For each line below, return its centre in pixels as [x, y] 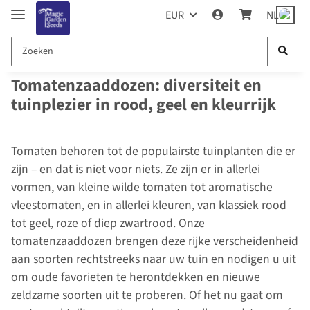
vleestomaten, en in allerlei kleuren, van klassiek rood [149, 206]
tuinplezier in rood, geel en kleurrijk [144, 105]
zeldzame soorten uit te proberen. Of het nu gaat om [147, 295]
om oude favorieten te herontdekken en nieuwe [136, 277]
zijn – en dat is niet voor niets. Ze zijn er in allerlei [136, 170]
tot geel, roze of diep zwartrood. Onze [108, 224]
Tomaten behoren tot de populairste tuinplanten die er [153, 152]
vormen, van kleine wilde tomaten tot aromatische [142, 188]
